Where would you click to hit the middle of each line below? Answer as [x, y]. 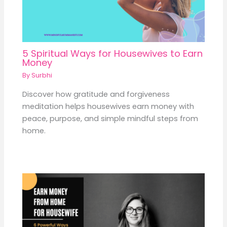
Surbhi [42, 75]
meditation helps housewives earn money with [108, 107]
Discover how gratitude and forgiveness [96, 94]
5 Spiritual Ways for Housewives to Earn [113, 54]
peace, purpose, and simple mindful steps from [110, 119]
